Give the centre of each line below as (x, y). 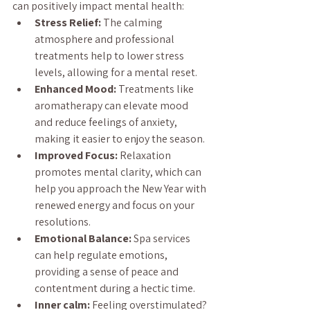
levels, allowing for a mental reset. (116, 72)
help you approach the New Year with (121, 189)
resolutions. (63, 222)
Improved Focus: (76, 155)
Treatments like (156, 89)
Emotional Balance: (83, 238)
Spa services (162, 238)
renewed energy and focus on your (116, 205)
